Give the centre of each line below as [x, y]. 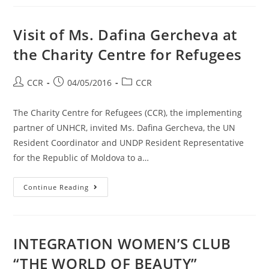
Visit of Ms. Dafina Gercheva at [125, 35]
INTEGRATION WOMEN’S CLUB [122, 243]
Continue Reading [56, 187]
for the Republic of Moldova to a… [81, 158]
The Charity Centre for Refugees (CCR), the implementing [128, 113]
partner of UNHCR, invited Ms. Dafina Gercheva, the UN [125, 128]
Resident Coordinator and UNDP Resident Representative [129, 143]
